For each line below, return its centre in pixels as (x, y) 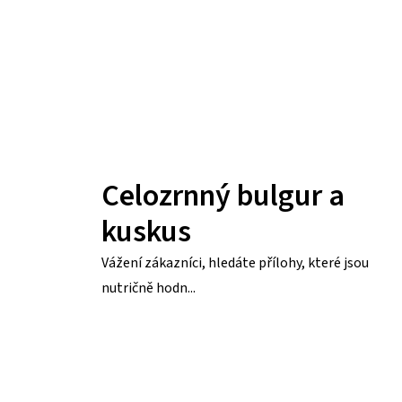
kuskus (146, 232)
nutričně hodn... (149, 288)
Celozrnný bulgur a (223, 196)
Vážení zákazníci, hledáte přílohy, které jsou (235, 262)
